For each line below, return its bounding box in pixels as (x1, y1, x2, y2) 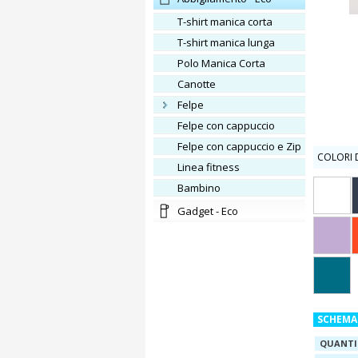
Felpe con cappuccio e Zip (182, 139, 301, 153)
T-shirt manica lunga (183, 35, 275, 50)
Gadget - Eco (185, 204, 238, 218)
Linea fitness (182, 160, 240, 174)
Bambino (184, 181, 221, 195)
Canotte (184, 77, 216, 91)
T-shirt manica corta (183, 14, 272, 29)
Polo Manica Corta (184, 56, 265, 70)
